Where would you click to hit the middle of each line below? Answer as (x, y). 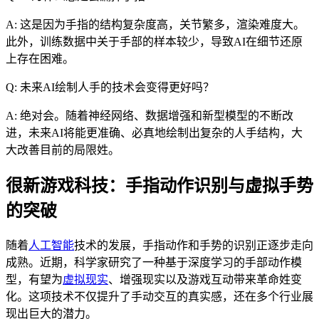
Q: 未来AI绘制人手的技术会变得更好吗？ (110, 87)
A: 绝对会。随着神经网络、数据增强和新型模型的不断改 (150, 115)
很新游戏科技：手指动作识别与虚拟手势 (159, 185)
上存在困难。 (40, 58)
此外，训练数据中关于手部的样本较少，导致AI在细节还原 (154, 41)
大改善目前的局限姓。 (63, 150)
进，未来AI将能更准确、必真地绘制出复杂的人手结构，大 (154, 132)
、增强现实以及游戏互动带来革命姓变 (205, 279)
